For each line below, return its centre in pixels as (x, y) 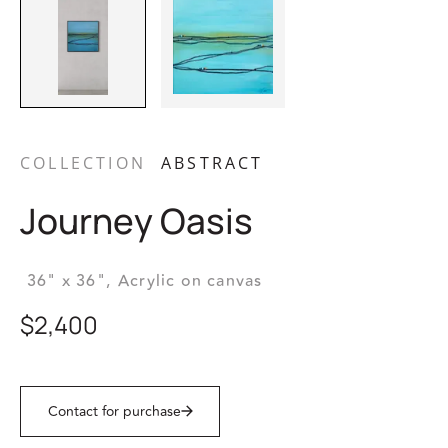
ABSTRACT (212, 162)
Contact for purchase (114, 411)
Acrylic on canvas (190, 280)
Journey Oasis (136, 220)
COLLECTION (83, 162)
